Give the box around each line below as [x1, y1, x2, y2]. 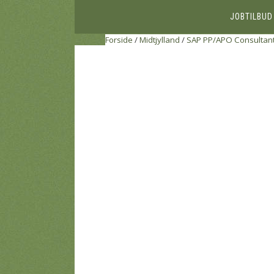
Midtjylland [139, 34, 180, 45]
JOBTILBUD [229, 12, 273, 21]
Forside [105, 34, 133, 45]
